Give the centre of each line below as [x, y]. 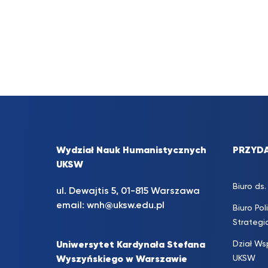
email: [71, 206]
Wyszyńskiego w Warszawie [122, 260]
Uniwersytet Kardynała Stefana [131, 245]
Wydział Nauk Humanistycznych [131, 151]
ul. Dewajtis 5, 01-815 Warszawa [128, 191]
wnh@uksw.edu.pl [126, 206]
